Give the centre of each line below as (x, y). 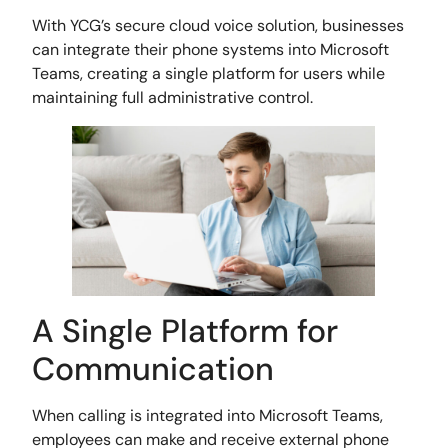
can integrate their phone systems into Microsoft (211, 49)
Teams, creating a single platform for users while (209, 73)
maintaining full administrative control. (173, 97)
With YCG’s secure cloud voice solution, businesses (218, 25)
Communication (153, 368)
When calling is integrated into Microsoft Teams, (208, 415)
